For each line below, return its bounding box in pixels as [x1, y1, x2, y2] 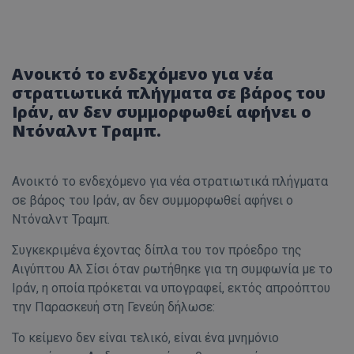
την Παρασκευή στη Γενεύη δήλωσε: [12, 299, 215, 315]
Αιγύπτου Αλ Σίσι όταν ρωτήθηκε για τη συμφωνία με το [12, 262, 333, 277]
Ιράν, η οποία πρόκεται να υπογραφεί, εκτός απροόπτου [12, 281, 330, 296]
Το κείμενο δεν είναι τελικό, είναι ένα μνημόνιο [12, 330, 279, 346]
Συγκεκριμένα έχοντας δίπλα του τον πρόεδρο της [12, 243, 302, 258]
